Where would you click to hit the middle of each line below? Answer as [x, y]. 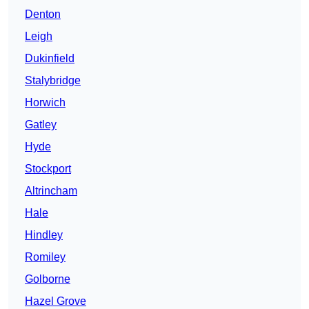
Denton [43, 14]
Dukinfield [50, 59]
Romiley [45, 257]
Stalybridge [53, 81]
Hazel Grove [56, 301]
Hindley [44, 235]
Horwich [45, 103]
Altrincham [51, 191]
